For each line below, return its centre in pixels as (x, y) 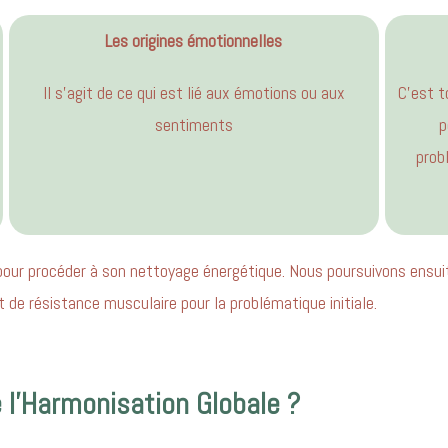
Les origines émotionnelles (194, 40)
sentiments (193, 124)
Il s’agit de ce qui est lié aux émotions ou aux (193, 92)
